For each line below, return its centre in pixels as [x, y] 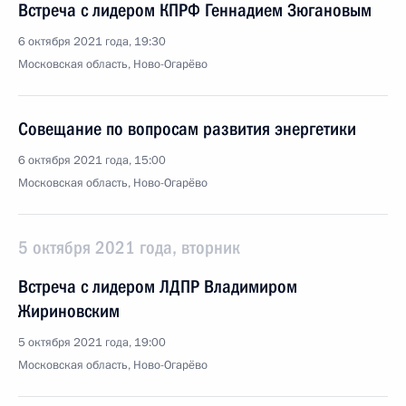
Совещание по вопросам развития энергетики [187, 129]
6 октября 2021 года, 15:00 [92, 160]
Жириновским [69, 311]
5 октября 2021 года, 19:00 [92, 343]
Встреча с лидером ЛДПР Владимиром [158, 286]
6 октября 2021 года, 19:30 [92, 42]
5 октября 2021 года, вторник [129, 247]
